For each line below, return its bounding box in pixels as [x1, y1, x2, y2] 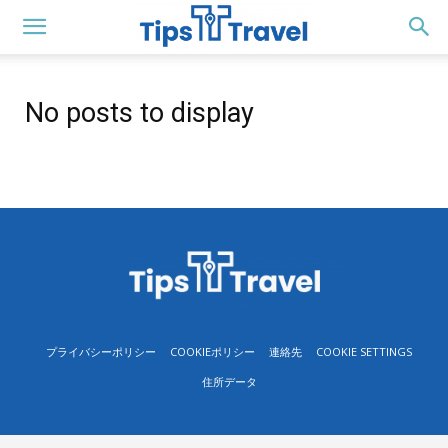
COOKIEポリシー [170, 344, 255, 360]
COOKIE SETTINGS [316, 344, 412, 360]
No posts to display [25, 97, 254, 129]
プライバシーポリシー [46, 344, 156, 360]
